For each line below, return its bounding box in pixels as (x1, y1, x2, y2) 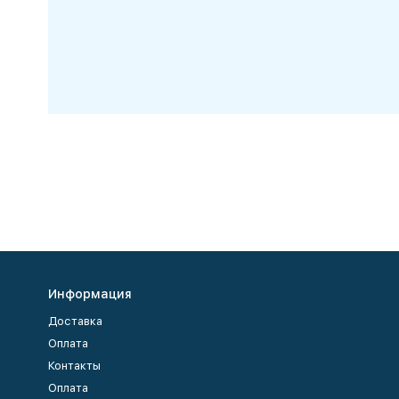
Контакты (47, 359, 101, 372)
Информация (47, 287, 132, 301)
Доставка (47, 314, 102, 328)
